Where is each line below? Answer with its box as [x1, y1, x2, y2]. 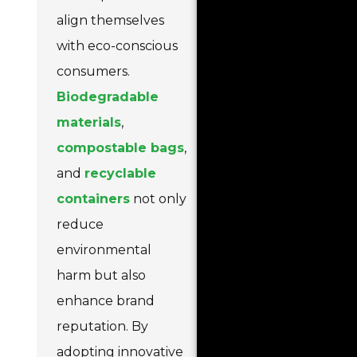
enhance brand [57, 293, 155, 308]
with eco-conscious [57, 38, 178, 53]
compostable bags [57, 140, 184, 155]
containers [57, 191, 130, 206]
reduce [57, 217, 104, 232]
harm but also [57, 268, 146, 283]
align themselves [57, 13, 164, 28]
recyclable [84, 166, 156, 181]
